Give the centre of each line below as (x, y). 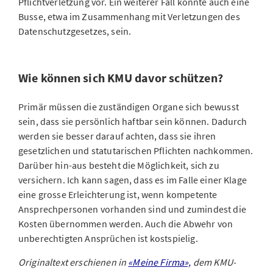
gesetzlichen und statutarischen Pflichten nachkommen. (136, 151)
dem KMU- (214, 262)
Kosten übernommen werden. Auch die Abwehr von (126, 224)
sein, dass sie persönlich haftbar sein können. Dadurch (133, 121)
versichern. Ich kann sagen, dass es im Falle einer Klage (133, 180)
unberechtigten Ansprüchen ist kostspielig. (116, 238)
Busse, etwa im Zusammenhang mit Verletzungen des (129, 16)
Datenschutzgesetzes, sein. (75, 31)
